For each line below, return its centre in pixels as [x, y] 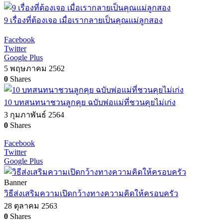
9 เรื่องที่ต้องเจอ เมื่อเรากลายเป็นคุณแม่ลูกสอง [83, 20]
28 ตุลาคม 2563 [31, 206]
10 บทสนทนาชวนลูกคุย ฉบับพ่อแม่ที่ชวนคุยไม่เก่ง [90, 103]
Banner [15, 183]
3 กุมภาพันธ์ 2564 [34, 115]
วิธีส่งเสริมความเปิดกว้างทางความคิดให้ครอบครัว [91, 194]
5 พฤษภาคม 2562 [34, 69]
